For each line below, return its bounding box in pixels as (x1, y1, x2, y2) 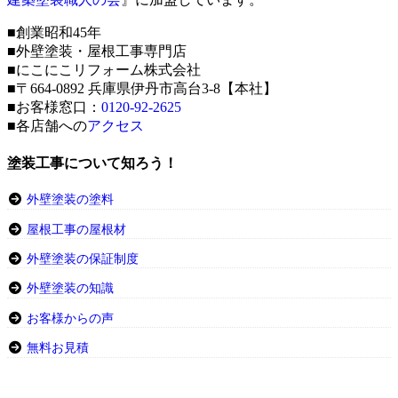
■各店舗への (7, 117, 87, 133)
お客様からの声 (26, 311, 114, 325)
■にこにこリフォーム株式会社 (7, 61, 201, 77)
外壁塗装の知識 (26, 282, 114, 296)
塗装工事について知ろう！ (7, 154, 178, 171)
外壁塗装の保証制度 (26, 252, 139, 267)
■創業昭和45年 (7, 24, 101, 40)
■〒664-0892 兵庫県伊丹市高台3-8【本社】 (7, 80, 277, 96)
